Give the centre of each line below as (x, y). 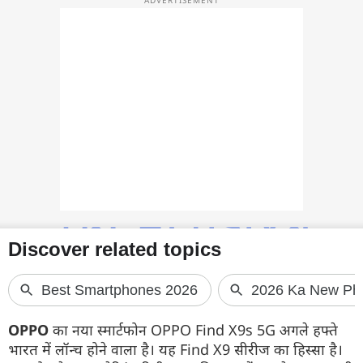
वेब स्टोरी (38, 70)
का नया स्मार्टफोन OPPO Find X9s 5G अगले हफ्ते (193, 330)
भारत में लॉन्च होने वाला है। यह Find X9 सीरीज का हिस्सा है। (175, 349)
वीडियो (32, 36)
